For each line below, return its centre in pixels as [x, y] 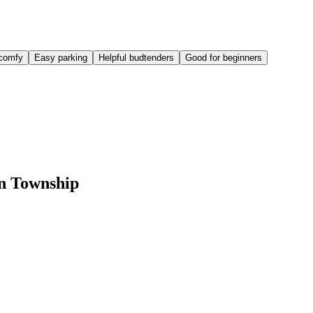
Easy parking [61, 57]
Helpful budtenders [136, 57]
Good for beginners [224, 57]
